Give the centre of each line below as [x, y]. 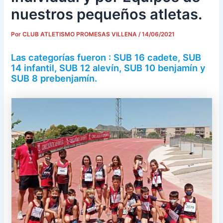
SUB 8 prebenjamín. [54, 78]
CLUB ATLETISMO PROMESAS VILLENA [81, 34]
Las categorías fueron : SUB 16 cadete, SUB [106, 57]
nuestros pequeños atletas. [107, 14]
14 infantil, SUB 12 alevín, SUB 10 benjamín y [109, 68]
